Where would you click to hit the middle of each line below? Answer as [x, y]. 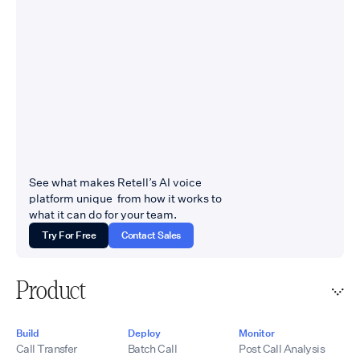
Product [51, 291]
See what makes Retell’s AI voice [115, 182]
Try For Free [69, 235]
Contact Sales [151, 235]
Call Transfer [47, 348]
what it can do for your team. [103, 214]
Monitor [257, 333]
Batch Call [152, 348]
